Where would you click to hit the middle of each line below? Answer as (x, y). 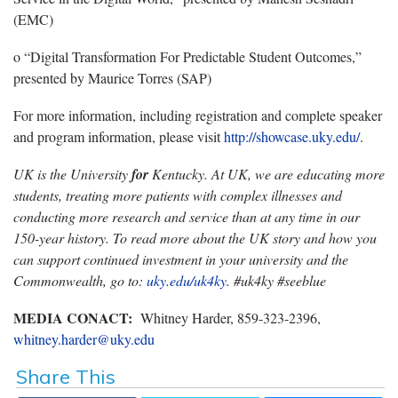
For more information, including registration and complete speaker (198, 115)
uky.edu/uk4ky (187, 280)
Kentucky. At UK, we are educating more (267, 173)
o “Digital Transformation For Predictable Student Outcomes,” (187, 56)
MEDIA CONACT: (73, 317)
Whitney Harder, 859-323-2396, (227, 317)
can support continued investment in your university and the (181, 259)
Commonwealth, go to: (80, 280)
